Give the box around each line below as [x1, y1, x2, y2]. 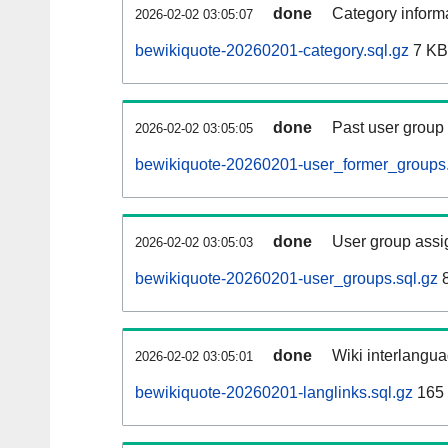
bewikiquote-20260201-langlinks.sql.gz [135, 384, 413, 402]
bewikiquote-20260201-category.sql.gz [135, 42, 409, 60]
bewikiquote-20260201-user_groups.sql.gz [135, 270, 438, 288]
